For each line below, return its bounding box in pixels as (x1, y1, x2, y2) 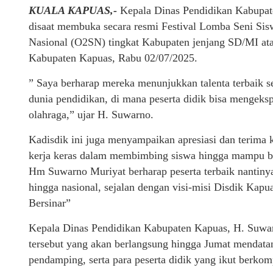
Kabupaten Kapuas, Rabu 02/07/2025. (29, 52, 197, 65)
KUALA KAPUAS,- (29, 4, 117, 17)
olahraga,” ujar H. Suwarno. (29, 108, 154, 121)
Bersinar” (29, 197, 71, 210)
